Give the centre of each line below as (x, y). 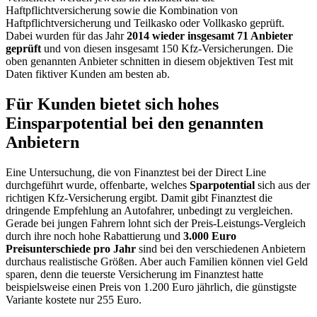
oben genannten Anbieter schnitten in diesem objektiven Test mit (149, 62)
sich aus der (282, 185)
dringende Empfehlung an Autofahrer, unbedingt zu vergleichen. (149, 211)
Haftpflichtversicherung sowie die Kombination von (122, 11)
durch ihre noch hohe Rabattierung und (94, 236)
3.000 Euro (210, 236)
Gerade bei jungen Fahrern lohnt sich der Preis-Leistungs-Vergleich (156, 224)
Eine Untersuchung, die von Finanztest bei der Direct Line (136, 173)
